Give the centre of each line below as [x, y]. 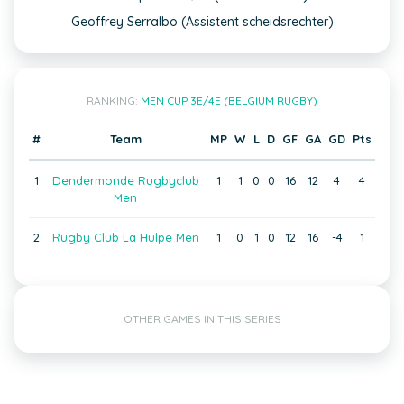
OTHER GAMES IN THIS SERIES [202, 319]
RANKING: [114, 101]
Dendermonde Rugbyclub [125, 180]
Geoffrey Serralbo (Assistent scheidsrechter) [202, 22]
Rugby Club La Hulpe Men [125, 237]
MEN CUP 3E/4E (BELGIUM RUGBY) [229, 101]
